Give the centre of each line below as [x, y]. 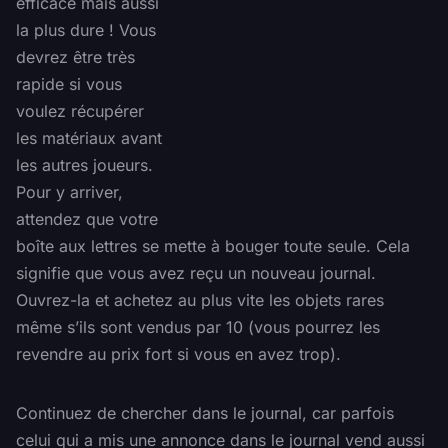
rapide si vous [69, 84]
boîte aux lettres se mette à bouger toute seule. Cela [213, 246]
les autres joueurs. [84, 165]
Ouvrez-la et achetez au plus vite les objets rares [200, 300]
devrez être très [75, 57]
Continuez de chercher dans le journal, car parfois [205, 413]
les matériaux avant [89, 138]
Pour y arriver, [69, 192]
